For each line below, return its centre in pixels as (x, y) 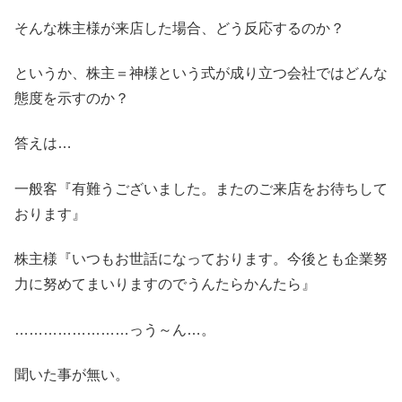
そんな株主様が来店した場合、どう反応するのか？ (179, 28)
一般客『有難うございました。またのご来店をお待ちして (201, 188)
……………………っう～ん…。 (115, 329)
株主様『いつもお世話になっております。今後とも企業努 (201, 259)
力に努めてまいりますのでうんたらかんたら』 (165, 284)
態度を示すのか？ (72, 98)
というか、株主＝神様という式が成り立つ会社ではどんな (201, 73)
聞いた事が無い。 (72, 374)
